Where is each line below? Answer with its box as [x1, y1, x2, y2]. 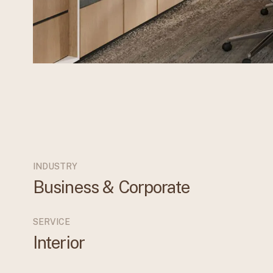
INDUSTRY [32, 161, 77, 172]
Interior [32, 232, 85, 253]
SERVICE [32, 217, 70, 227]
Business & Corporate [32, 177, 190, 197]
